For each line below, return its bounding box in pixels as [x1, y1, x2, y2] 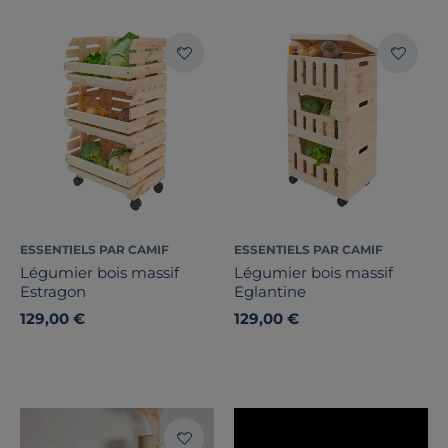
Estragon [20, 282, 86, 302]
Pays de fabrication [20, 94, 162, 113]
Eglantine [234, 282, 306, 302]
